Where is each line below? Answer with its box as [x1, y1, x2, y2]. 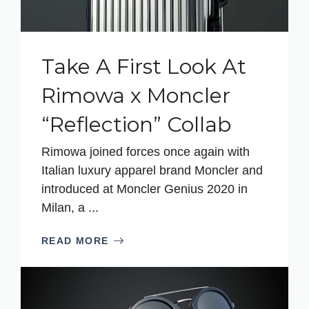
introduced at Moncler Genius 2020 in [41, 181, 248, 196]
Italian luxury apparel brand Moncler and [41, 163, 263, 177]
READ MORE [41, 235, 109, 246]
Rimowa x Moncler [41, 82, 230, 108]
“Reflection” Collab [41, 111, 231, 137]
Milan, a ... [41, 200, 99, 215]
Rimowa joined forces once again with [41, 144, 250, 159]
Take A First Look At [41, 53, 246, 79]
